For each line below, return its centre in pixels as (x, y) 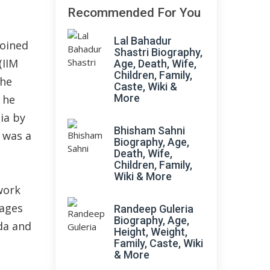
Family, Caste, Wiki (159, 243)
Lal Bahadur (143, 41)
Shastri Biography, (158, 52)
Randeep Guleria (154, 209)
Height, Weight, (151, 232)
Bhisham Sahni (149, 130)
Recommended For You (134, 13)
